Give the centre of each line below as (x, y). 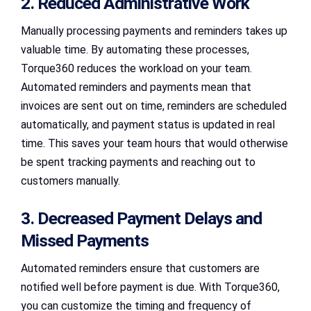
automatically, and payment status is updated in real (148, 124)
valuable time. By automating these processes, (135, 49)
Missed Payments (85, 240)
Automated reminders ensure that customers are (140, 268)
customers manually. (70, 180)
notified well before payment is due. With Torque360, (150, 287)
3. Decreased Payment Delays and (141, 218)
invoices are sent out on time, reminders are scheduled (154, 106)
